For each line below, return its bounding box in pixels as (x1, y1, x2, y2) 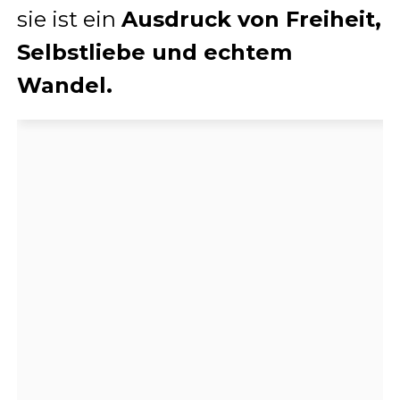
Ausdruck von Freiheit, (121, 5, 381, 32)
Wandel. (16, 71, 112, 98)
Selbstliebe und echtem (16, 38, 292, 65)
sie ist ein (16, 5, 121, 32)
